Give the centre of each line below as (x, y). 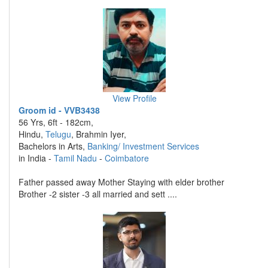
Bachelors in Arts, (53, 146)
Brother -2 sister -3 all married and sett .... (98, 194)
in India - (36, 158)
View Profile (134, 98)
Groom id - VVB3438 (59, 110)
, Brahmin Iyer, (99, 134)
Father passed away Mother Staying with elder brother (121, 182)
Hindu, (32, 134)
